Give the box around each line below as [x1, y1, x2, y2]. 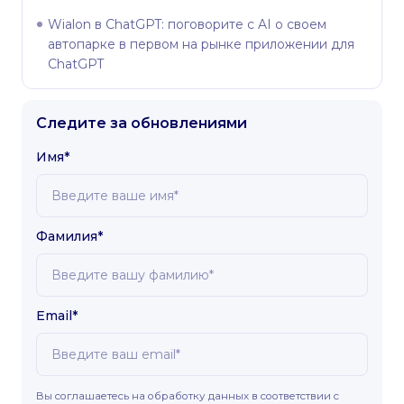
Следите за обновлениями [36, 114, 247, 132]
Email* [36, 307, 78, 324]
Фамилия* [36, 227, 103, 244]
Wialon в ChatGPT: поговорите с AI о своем [48, 15, 326, 32]
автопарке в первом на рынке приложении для [48, 35, 354, 52]
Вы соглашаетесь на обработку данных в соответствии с [36, 389, 339, 402]
